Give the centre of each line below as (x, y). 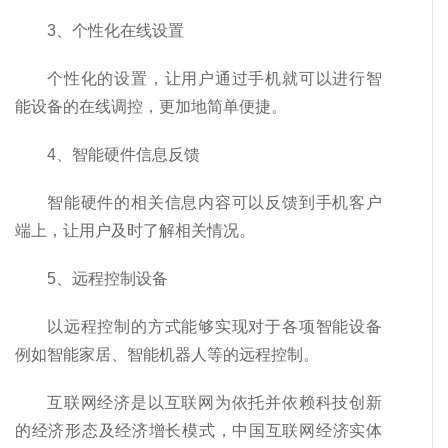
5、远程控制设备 (107, 279)
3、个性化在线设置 (115, 31)
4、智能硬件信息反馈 (123, 155)
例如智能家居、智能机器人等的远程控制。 (167, 355)
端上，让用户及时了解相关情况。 (135, 231)
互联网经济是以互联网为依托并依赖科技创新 (214, 403)
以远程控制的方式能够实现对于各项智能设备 (214, 327)
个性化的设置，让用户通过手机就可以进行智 (214, 79)
